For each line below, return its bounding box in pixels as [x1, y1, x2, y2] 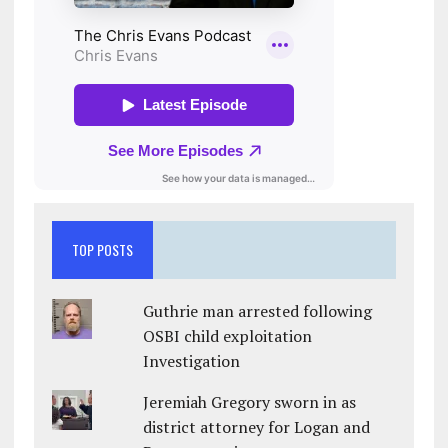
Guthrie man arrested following [143, 300, 373, 323]
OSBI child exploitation [143, 325, 313, 348]
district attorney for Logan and [143, 416, 371, 439]
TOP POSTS [71, 239, 133, 261]
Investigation [143, 350, 241, 373]
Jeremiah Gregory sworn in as [143, 391, 357, 414]
